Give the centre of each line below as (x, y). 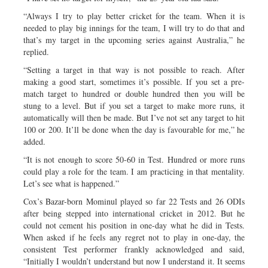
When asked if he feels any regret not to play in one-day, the (134, 237)
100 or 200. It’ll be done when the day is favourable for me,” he (134, 129)
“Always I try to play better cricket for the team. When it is (134, 16)
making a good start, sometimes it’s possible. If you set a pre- (134, 81)
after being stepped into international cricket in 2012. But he (134, 213)
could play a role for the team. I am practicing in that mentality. (134, 171)
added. (34, 141)
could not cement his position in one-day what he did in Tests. (134, 225)
